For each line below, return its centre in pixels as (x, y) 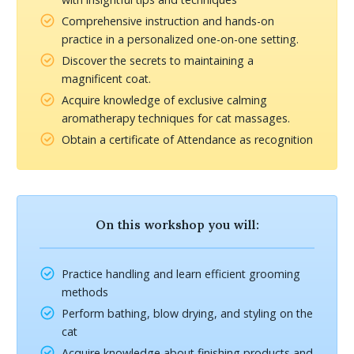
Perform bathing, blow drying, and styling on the (188, 313)
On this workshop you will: (177, 224)
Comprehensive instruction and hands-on (168, 21)
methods (85, 292)
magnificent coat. (107, 79)
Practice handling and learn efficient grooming (181, 273)
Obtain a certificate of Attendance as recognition (188, 140)
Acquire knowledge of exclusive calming (165, 100)
